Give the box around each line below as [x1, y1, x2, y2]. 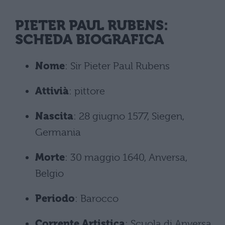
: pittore [69, 85, 105, 97]
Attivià [35, 85, 69, 97]
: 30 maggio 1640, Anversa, [65, 152, 187, 163]
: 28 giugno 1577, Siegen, [73, 110, 184, 122]
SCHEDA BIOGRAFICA [15, 31, 164, 48]
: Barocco [75, 193, 119, 204]
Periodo [35, 193, 75, 204]
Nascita [35, 110, 73, 122]
